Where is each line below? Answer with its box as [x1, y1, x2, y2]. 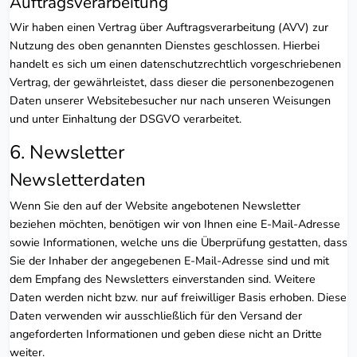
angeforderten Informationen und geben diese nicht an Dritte [10, 325, 322, 342]
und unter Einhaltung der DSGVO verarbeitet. [10, 110, 241, 127]
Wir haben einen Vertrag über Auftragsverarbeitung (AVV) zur [10, 18, 328, 35]
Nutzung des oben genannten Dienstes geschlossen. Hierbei [10, 37, 320, 53]
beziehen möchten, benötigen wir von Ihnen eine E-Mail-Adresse [10, 215, 340, 232]
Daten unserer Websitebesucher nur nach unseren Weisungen [10, 92, 331, 108]
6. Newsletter [10, 139, 125, 165]
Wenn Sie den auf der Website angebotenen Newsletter [10, 197, 300, 214]
